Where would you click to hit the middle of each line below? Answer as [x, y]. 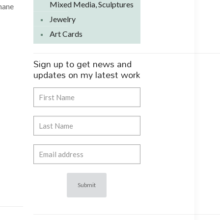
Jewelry [62, 19]
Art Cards [66, 34]
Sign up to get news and [82, 64]
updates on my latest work [86, 75]
